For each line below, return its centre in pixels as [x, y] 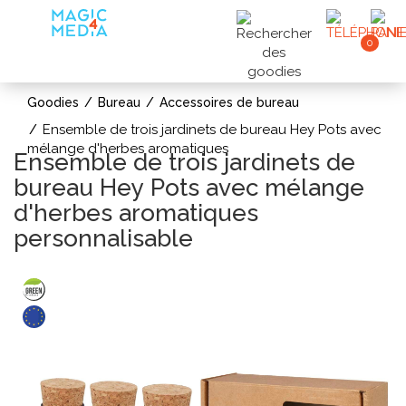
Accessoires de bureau [229, 102]
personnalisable [103, 238]
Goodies [53, 102]
